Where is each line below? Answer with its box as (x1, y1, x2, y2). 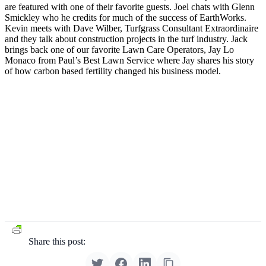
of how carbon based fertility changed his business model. (5, 65, 226, 76)
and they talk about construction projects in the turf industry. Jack (5, 33, 248, 44)
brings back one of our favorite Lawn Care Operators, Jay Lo (5, 44, 234, 55)
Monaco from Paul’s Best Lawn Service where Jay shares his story (5, 55, 254, 65)
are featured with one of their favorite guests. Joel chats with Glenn (5, 1, 255, 12)
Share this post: (28, 236, 85, 246)
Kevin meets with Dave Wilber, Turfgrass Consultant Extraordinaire (5, 23, 258, 33)
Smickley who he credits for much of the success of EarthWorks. (5, 12, 246, 23)
